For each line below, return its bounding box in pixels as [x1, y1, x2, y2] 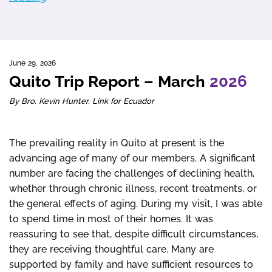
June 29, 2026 [9, 59, 56, 67]
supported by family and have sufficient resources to [9, 259, 253, 270]
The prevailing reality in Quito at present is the [9, 137, 224, 149]
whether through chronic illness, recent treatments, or [9, 183, 257, 194]
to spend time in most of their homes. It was [9, 213, 213, 225]
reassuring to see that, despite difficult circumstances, [9, 228, 258, 240]
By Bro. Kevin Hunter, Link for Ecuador [9, 97, 154, 106]
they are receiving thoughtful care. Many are [9, 243, 214, 255]
